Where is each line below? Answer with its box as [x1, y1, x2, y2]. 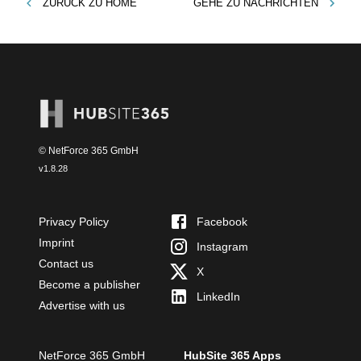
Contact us [39, 256, 93, 270]
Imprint [39, 235, 74, 249]
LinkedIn [197, 289, 240, 303]
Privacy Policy [39, 214, 109, 228]
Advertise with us [39, 298, 125, 312]
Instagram [197, 239, 248, 253]
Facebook [197, 214, 247, 228]
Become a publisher [39, 277, 140, 291]
